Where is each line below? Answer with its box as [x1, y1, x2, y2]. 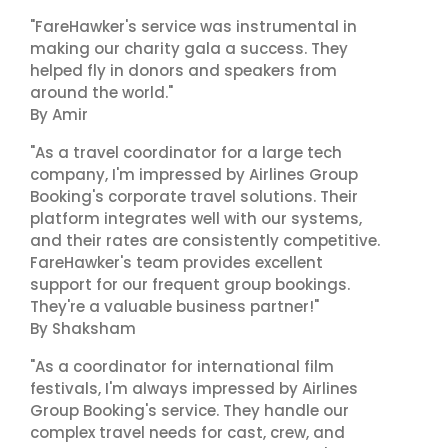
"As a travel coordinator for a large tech [30, 142, 342, 163]
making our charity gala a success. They [30, 38, 348, 59]
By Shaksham [30, 318, 136, 339]
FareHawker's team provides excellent [30, 252, 323, 273]
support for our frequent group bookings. [30, 274, 350, 295]
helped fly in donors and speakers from [30, 60, 337, 81]
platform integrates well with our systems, [30, 208, 362, 229]
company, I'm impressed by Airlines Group [30, 164, 358, 185]
